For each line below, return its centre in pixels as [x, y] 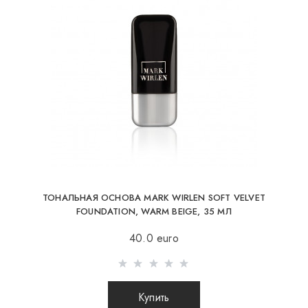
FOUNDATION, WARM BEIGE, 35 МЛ [154, 211]
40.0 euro [154, 238]
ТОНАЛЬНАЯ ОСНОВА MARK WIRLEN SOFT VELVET [154, 197]
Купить [154, 297]
